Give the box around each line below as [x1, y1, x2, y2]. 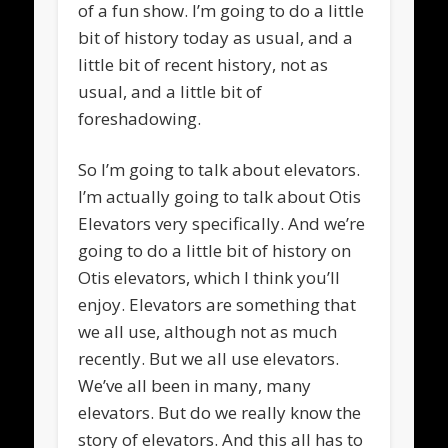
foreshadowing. [78, 106, 202, 130]
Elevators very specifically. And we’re [78, 211, 366, 235]
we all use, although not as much [78, 319, 338, 343]
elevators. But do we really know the [78, 400, 362, 424]
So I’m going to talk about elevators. [78, 157, 361, 181]
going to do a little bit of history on [78, 238, 352, 262]
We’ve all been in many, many [78, 373, 312, 397]
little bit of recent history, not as [78, 52, 329, 76]
